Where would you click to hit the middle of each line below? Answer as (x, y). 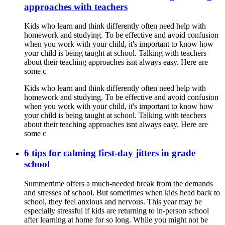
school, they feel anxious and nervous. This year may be (113, 201)
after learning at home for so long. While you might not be (116, 219)
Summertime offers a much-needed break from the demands (119, 183)
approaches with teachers (76, 7)
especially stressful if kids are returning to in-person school (117, 210)
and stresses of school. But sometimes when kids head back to (122, 192)
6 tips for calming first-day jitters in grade (110, 153)
